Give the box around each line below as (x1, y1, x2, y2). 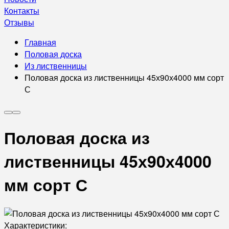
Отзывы (4, 16, 34, 28)
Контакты (4, 5, 39, 16)
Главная (25, 36, 56, 48)
